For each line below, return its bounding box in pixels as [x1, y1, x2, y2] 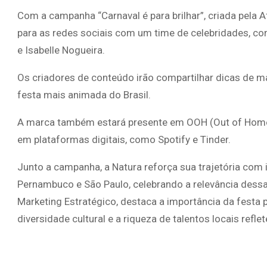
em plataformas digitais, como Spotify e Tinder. [17, 133, 233, 146]
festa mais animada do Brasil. [17, 89, 151, 101]
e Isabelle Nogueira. [17, 44, 105, 57]
